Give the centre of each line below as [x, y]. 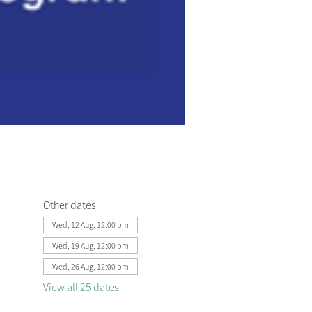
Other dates [69, 205]
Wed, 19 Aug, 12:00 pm [90, 245]
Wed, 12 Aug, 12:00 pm [90, 225]
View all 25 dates [80, 287]
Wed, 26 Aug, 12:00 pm [90, 266]
